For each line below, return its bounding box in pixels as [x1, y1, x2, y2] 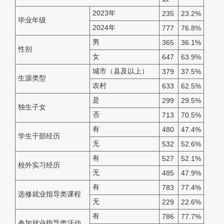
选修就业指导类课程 [18, 190, 81, 198]
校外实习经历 [18, 161, 60, 169]
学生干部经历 [18, 132, 60, 140]
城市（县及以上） [92, 67, 148, 75]
